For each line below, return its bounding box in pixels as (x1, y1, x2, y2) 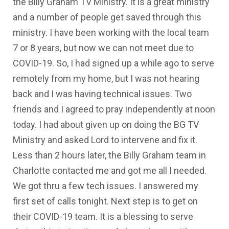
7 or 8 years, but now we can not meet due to (13, 42, 194, 53)
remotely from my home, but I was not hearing (13, 73, 200, 84)
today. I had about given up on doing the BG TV (13, 119, 199, 130)
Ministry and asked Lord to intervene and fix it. (13, 134, 198, 145)
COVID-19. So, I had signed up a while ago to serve (13, 57, 215, 68)
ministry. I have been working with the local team (13, 27, 210, 38)
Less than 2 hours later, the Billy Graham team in (13, 149, 207, 161)
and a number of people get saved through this (13, 11, 202, 22)
